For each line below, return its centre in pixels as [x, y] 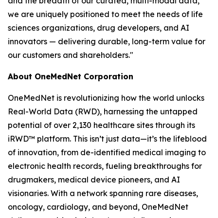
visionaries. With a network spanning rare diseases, [103, 193]
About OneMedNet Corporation [71, 76]
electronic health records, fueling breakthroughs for [105, 166]
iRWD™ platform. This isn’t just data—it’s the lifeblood [107, 139]
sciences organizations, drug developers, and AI [99, 28]
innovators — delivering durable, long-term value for [107, 41]
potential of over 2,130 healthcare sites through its [101, 125]
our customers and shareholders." [71, 55]
